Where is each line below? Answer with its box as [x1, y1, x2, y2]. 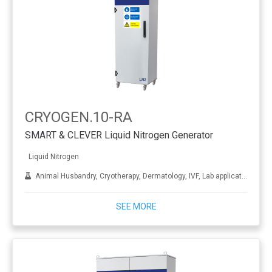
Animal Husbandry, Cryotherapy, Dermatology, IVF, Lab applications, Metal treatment [32, 171, 242, 180]
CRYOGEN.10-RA [25, 109, 132, 126]
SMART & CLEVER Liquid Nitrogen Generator [25, 129, 213, 141]
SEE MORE [115, 202, 157, 211]
